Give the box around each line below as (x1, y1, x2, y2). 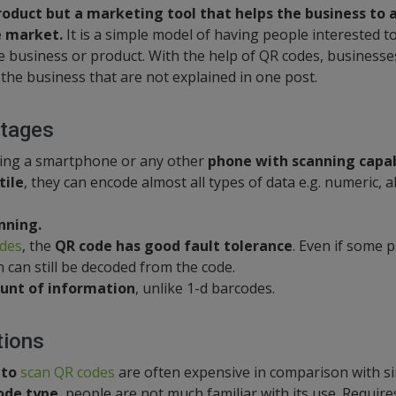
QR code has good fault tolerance (50, 236, 293, 255)
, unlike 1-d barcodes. (134, 278, 275, 298)
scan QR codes (19, 362, 115, 382)
